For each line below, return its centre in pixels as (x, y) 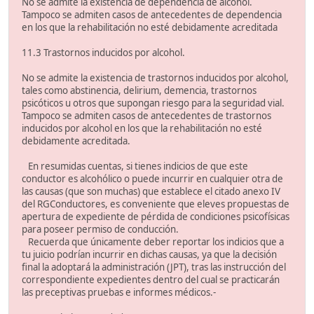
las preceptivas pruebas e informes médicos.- (119, 293)
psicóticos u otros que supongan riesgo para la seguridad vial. (153, 103)
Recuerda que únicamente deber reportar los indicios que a (153, 242)
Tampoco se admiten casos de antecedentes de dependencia (152, 15)
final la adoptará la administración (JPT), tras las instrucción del (154, 267)
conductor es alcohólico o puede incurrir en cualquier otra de (152, 179)
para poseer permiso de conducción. (100, 230)
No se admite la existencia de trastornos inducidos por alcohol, (155, 78)
